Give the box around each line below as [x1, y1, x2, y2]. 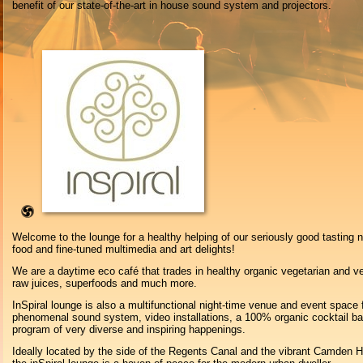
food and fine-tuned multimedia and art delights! [12, 242, 235, 255]
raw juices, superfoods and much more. [12, 276, 197, 289]
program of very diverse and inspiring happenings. [12, 322, 246, 335]
